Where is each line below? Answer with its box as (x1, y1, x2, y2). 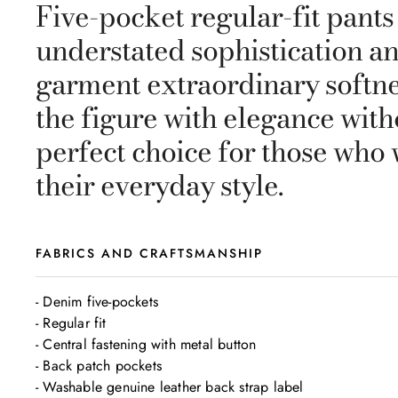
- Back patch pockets (36, 355, 162, 376)
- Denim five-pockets (36, 291, 163, 312)
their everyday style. (36, 163, 283, 207)
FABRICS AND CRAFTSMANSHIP (36, 244, 263, 262)
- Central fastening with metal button (36, 334, 261, 354)
